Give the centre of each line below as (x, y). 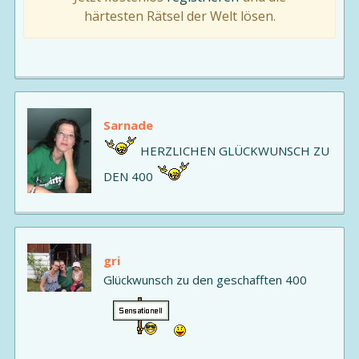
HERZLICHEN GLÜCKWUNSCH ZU (233, 150)
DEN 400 (129, 176)
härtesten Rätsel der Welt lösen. (179, 16)
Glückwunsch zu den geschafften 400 (205, 279)
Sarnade (128, 125)
